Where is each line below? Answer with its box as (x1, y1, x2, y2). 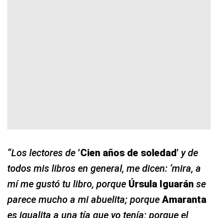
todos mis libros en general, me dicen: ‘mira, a (7, 163, 201, 175)
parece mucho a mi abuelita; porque (7, 194, 162, 206)
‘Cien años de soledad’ (78, 147, 179, 159)
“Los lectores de (7, 147, 78, 159)
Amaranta (162, 194, 206, 206)
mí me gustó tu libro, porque (7, 178, 128, 190)
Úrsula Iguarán (128, 178, 194, 190)
